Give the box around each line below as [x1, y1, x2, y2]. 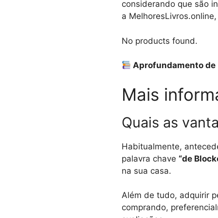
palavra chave [121, 153, 179, 163]
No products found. [121, 36, 198, 46]
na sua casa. [121, 165, 171, 176]
